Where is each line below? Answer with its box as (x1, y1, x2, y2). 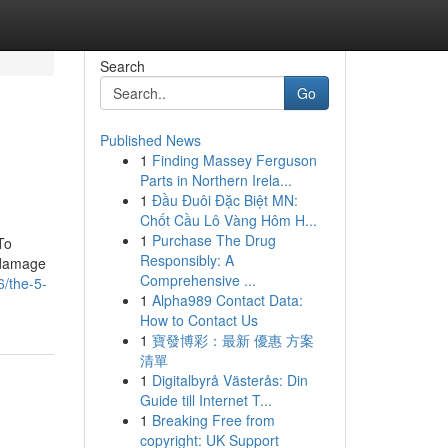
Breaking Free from (151, 410, 275, 430)
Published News (99, 130, 201, 150)
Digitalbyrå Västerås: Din (151, 370, 308, 390)
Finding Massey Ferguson (151, 150, 317, 170)
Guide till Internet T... (139, 390, 272, 410)
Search (99, 56, 145, 76)
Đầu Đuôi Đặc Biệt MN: (151, 190, 298, 210)
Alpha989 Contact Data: (151, 290, 303, 310)
